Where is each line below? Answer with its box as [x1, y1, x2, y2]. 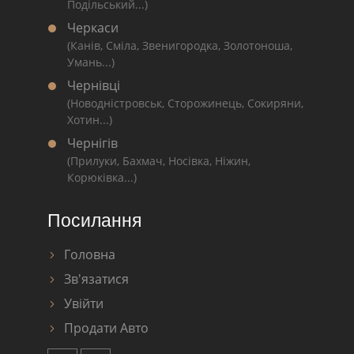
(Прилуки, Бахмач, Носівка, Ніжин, [67, 153, 250, 168]
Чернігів [67, 134, 118, 152]
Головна [64, 246, 115, 263]
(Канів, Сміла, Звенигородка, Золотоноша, [67, 38, 292, 53]
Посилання [47, 210, 141, 231]
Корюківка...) [67, 170, 137, 185]
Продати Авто [64, 319, 149, 337]
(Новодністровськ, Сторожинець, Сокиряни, [67, 96, 303, 111]
